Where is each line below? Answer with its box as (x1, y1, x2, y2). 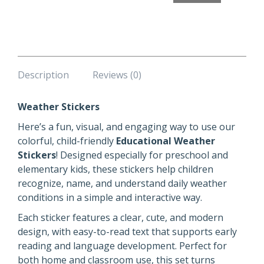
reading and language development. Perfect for (18, 239, 227, 252)
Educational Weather (116, 134, 215, 147)
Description (18, 68, 69, 81)
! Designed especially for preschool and (56, 148, 228, 161)
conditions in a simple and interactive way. (18, 191, 202, 204)
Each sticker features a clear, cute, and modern (18, 211, 223, 224)
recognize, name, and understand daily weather (18, 177, 227, 190)
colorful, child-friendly (18, 134, 116, 147)
